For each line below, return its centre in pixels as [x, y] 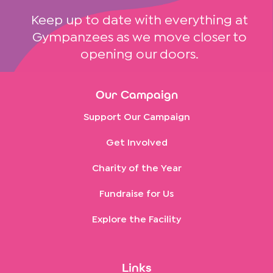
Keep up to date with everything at [140, 21]
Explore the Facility [136, 219]
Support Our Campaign [136, 117]
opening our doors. [140, 55]
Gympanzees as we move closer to [140, 38]
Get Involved [136, 143]
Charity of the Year [136, 168]
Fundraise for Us [136, 194]
